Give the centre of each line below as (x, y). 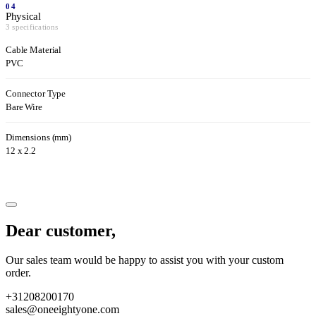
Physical (23, 16)
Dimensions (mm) (39, 138)
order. (18, 273)
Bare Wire (24, 107)
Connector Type (36, 93)
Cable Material (34, 50)
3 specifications (32, 26)
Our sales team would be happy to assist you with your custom (145, 260)
